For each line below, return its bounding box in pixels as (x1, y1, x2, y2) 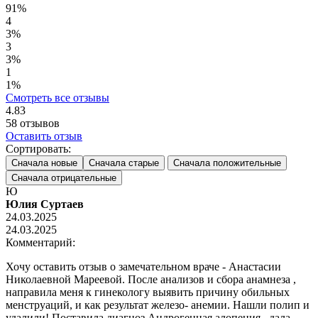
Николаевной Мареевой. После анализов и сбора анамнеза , (6, 273, 296, 285)
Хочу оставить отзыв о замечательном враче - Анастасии (6, 260, 281, 273)
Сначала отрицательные (11, 172, 116, 183)
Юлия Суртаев (6, 197, 84, 210)
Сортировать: (6, 142, 71, 155)
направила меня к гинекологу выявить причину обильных (6, 285, 290, 298)
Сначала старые (89, 157, 159, 168)
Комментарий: (6, 236, 75, 248)
